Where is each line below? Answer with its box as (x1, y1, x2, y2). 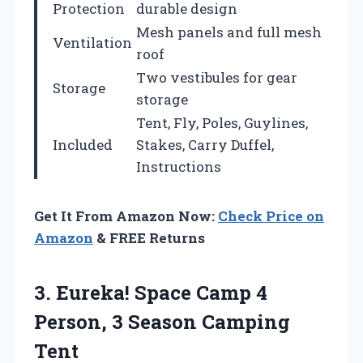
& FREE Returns (93, 228, 205, 247)
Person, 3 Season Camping (34, 308, 290, 335)
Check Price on (218, 206, 324, 225)
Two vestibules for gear (136, 67, 297, 87)
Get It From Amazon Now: (34, 206, 218, 225)
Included (53, 135, 113, 154)
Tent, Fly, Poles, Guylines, (136, 113, 308, 132)
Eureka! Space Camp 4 (56, 279, 267, 305)
